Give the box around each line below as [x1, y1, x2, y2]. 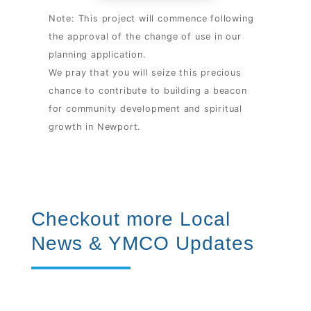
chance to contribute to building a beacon [48, 85, 247, 96]
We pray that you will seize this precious [48, 67, 242, 78]
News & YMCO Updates [31, 233, 254, 255]
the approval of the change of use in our [48, 31, 242, 42]
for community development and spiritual [48, 103, 242, 115]
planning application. [48, 49, 146, 60]
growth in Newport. [48, 121, 142, 133]
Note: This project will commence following [48, 13, 254, 24]
